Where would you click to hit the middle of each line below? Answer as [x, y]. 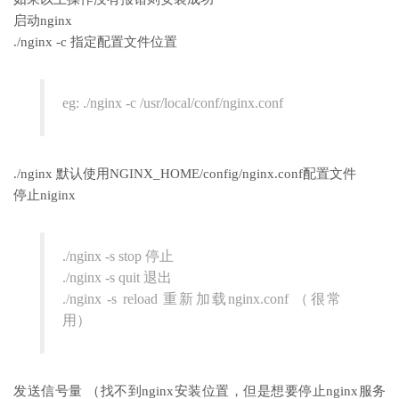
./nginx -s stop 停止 [118, 256]
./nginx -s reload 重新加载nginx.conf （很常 [202, 298]
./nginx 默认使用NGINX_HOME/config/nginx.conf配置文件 [185, 173]
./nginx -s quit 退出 [117, 277]
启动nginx [43, 20]
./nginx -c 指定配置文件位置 [95, 41]
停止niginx [45, 195]
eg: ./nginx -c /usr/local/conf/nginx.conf [173, 102]
